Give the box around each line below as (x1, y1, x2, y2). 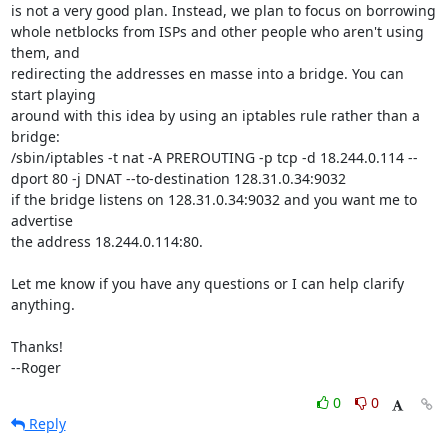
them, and (10, 43, 80, 62)
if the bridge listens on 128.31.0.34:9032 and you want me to (10, 190, 417, 209)
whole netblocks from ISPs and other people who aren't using (10, 22, 424, 41)
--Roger (10, 358, 61, 377)
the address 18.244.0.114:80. (10, 232, 203, 251)
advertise (10, 211, 73, 230)
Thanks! (10, 337, 63, 356)
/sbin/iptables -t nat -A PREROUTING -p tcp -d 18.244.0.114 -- (10, 148, 418, 167)
